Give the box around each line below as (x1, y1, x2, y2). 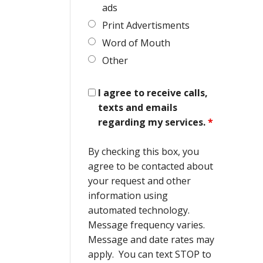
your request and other (87, 174, 191, 187)
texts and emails (97, 100, 177, 114)
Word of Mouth (102, 36, 170, 49)
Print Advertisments (102, 18, 190, 32)
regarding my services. (97, 115, 208, 129)
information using (87, 188, 168, 202)
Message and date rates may (87, 232, 214, 246)
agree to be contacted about (87, 159, 213, 173)
